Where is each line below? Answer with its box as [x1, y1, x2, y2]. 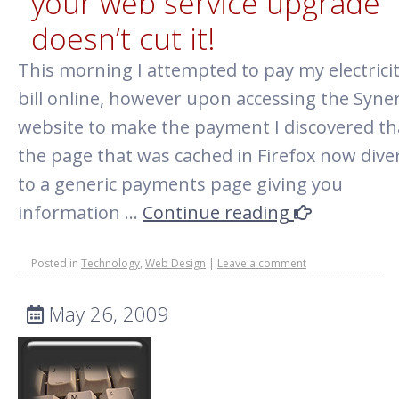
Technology [81, 256, 140, 271]
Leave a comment [217, 256, 306, 271]
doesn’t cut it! [31, 18, 216, 59]
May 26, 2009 [44, 300, 169, 327]
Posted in [31, 256, 78, 271]
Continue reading [142, 200, 294, 224]
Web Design [145, 256, 206, 271]
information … [18, 200, 142, 224]
